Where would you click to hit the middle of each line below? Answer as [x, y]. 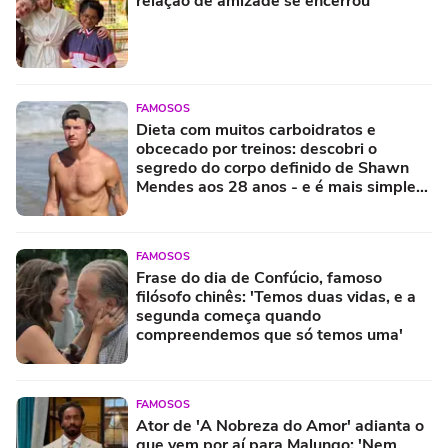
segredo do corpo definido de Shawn [272, 167]
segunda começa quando [228, 315]
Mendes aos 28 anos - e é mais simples [280, 186]
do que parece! [191, 205]
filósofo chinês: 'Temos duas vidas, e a [276, 296]
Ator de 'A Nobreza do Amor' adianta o [280, 425]
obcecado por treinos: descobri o [256, 148]
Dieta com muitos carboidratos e [256, 129]
